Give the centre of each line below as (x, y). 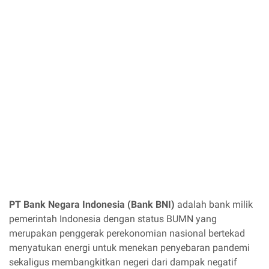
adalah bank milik (214, 204)
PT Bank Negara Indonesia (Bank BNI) (92, 204)
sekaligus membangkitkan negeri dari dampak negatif (123, 262)
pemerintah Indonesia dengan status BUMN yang (113, 219)
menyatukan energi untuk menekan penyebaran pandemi (129, 248)
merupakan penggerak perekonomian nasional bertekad (127, 233)
